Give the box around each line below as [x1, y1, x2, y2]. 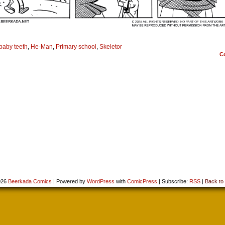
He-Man [31, 43, 53, 51]
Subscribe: [160, 178, 189, 184]
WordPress [87, 178, 115, 184]
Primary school [56, 43, 96, 51]
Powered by [55, 178, 87, 184]
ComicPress [127, 178, 157, 184]
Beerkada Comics [8, 178, 52, 184]
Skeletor [99, 43, 122, 51]
